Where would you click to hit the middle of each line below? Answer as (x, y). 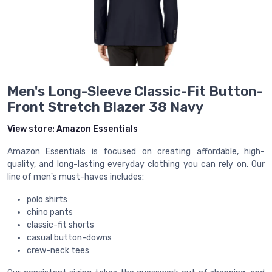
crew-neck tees (58, 251)
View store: (32, 129)
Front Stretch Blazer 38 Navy (105, 107)
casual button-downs (69, 238)
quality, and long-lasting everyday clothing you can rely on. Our (136, 165)
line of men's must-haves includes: (76, 177)
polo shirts (47, 200)
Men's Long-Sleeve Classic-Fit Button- (135, 92)
